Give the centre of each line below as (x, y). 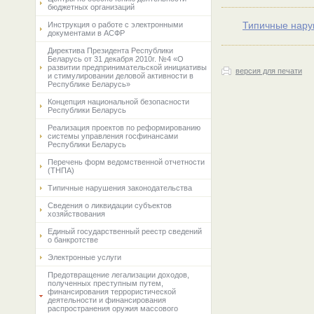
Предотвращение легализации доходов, (118, 275)
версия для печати (269, 71)
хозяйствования (76, 214)
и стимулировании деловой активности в (121, 76)
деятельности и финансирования (107, 300)
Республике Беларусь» (89, 84)
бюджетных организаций (91, 7)
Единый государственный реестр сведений (125, 231)
